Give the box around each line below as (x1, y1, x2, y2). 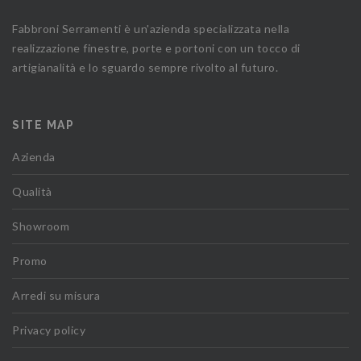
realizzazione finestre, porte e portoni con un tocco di (12, 40, 301, 55)
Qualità (12, 184, 52, 198)
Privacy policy (12, 322, 85, 337)
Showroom (12, 218, 69, 233)
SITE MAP (12, 118, 74, 131)
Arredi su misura (12, 288, 100, 302)
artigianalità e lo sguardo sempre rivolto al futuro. (12, 60, 278, 74)
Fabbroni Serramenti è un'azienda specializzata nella (12, 21, 289, 35)
